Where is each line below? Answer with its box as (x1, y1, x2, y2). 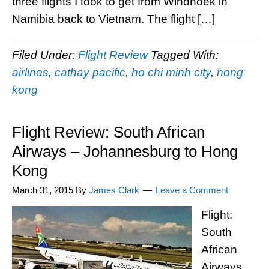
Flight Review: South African (12, 123, 205, 141)
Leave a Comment (156, 185, 228, 195)
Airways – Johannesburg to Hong (12, 142, 238, 160)
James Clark (89, 185, 139, 195)
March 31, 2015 (12, 185, 73, 195)
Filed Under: (12, 49, 78, 61)
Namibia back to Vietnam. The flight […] (12, 13, 215, 25)
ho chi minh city (131, 66, 211, 79)
